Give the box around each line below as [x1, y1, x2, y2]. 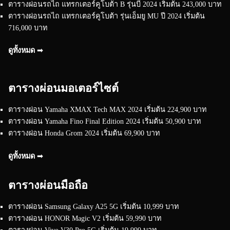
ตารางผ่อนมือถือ [8, 179, 88, 191]
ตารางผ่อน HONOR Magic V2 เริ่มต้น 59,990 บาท [8, 214, 161, 222]
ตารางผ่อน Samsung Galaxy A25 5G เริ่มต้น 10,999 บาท [8, 202, 179, 210]
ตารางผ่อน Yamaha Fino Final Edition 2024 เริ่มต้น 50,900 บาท [8, 117, 201, 126]
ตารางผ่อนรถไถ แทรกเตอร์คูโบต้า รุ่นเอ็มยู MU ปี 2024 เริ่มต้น [8, 11, 205, 20]
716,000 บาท [8, 23, 47, 32]
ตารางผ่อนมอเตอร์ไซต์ [8, 82, 119, 95]
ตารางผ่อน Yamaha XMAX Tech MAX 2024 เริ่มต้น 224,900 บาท [8, 105, 206, 114]
